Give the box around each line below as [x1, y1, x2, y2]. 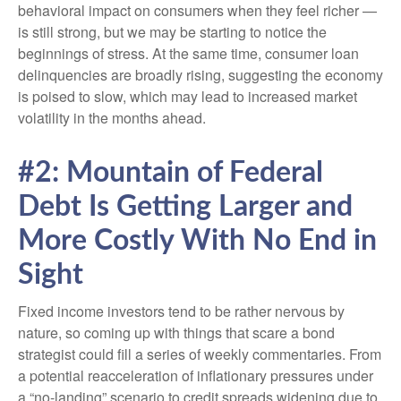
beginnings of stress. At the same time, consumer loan [18, 43, 359, 64]
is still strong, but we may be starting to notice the [18, 21, 327, 43]
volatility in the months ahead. [18, 107, 206, 129]
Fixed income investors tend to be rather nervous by [18, 301, 345, 322]
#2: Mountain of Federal [18, 158, 323, 188]
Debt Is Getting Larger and [18, 192, 353, 222]
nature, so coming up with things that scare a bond [18, 322, 335, 344]
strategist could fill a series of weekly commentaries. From [18, 344, 381, 365]
